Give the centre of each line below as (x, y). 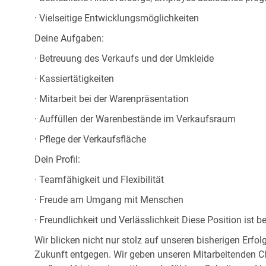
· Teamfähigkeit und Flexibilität (99, 180)
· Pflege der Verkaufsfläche (90, 140)
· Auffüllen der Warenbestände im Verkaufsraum (135, 119)
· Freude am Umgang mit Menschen (109, 200)
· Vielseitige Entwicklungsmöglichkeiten (117, 18)
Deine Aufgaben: (69, 39)
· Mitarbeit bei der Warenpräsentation (112, 99)
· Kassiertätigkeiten (74, 79)
